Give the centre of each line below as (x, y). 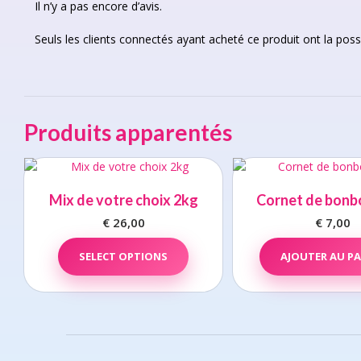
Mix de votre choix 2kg (123, 200)
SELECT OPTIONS (124, 257)
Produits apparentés (128, 133)
